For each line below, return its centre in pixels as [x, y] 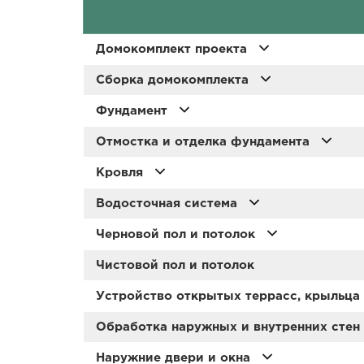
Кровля [121, 172]
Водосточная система [169, 203]
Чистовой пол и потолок [175, 265]
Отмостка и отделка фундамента [205, 141]
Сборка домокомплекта [174, 80]
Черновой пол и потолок [178, 234]
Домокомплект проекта [173, 49]
